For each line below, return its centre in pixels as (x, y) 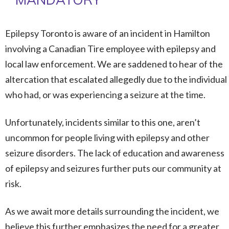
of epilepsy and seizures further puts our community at (113, 168)
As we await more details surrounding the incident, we (112, 211)
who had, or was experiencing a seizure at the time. (105, 95)
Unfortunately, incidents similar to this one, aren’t (103, 122)
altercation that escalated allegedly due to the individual (116, 79)
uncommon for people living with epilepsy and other (107, 138)
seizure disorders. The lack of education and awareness (115, 153)
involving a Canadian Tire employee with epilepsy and (110, 49)
